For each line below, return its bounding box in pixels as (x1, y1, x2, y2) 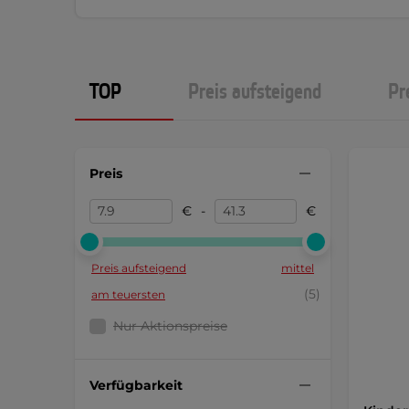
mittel (281, 261, 314, 275)
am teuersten (91, 288, 165, 301)
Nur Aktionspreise (113, 318, 227, 334)
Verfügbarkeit (89, 376, 183, 393)
